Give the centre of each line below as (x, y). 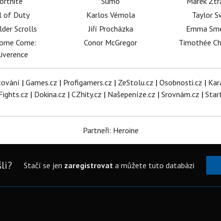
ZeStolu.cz (135, 82)
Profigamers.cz (87, 82)
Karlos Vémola (110, 15)
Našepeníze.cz (131, 94)
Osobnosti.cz (181, 82)
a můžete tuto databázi (153, 165)
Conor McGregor (111, 42)
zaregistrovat (88, 165)
